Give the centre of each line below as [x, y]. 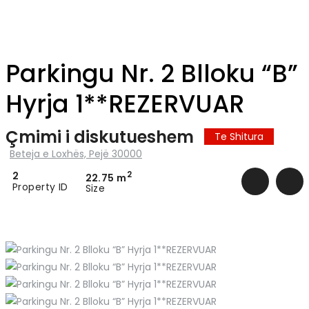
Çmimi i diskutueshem [100, 137]
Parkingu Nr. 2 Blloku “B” [152, 73]
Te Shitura [239, 137]
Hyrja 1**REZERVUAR [125, 103]
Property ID [40, 187]
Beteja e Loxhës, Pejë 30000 [76, 153]
